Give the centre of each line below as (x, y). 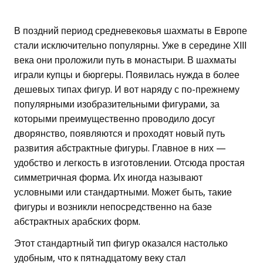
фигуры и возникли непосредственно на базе (113, 207)
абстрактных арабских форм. (77, 222)
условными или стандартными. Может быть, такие (123, 193)
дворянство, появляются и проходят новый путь (119, 134)
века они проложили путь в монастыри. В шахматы (125, 60)
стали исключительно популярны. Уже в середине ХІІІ (130, 46)
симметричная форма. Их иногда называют (108, 178)
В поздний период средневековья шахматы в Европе (131, 31)
